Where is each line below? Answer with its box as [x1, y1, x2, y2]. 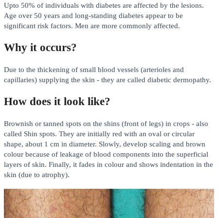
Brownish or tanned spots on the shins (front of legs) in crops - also [4, 119, 208, 127]
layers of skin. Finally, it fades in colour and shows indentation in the [4, 160, 213, 168]
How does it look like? [4, 95, 110, 108]
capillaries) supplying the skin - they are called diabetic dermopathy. [4, 75, 211, 84]
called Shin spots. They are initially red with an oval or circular [4, 129, 195, 138]
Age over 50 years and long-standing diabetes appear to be [4, 11, 183, 19]
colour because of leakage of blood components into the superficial [4, 149, 208, 158]
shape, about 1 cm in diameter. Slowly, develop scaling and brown [4, 139, 205, 148]
